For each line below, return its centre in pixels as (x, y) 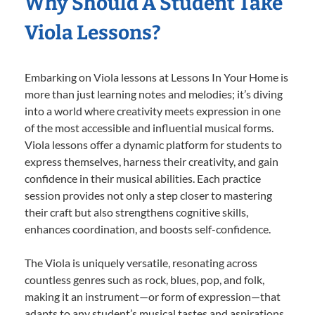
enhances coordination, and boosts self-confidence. (148, 229)
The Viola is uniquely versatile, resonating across (141, 263)
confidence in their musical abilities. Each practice (143, 179)
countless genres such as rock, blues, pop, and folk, (144, 280)
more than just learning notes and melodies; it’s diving (154, 94)
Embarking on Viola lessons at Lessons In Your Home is (156, 77)
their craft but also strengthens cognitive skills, (136, 212)
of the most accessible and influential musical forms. (149, 128)
